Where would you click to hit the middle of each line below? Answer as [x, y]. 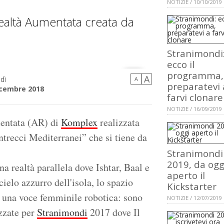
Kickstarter [192, 186]
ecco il [181, 64]
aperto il [186, 175]
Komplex [79, 122]
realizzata [118, 122]
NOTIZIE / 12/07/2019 [194, 198]
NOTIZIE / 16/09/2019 [194, 109]
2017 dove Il [114, 212]
